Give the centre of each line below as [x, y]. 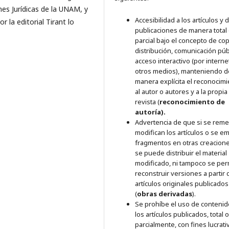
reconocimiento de [192, 101]
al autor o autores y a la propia [181, 91]
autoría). [150, 112]
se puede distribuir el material [181, 153]
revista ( [147, 101]
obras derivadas [165, 193]
